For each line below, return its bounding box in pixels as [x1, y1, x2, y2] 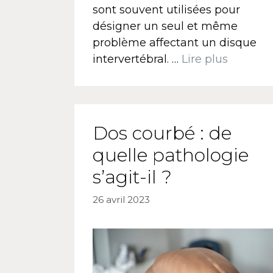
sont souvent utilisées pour [93, 2, 240, 16]
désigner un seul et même [93, 19, 238, 33]
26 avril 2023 [93, 193, 150, 205]
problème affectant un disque [93, 35, 257, 49]
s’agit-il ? [93, 165, 172, 188]
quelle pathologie [93, 143, 249, 166]
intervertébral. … [93, 52, 182, 66]
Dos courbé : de [93, 121, 232, 144]
